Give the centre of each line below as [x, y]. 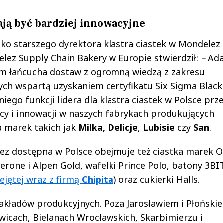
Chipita [97, 179]
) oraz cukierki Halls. [156, 179]
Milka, [91, 127]
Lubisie [159, 127]
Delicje [122, 127]
